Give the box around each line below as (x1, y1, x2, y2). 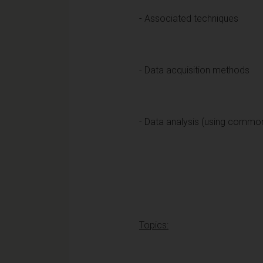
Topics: (139, 219, 168, 231)
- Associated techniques (139, 12, 238, 24)
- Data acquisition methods (139, 64, 249, 76)
